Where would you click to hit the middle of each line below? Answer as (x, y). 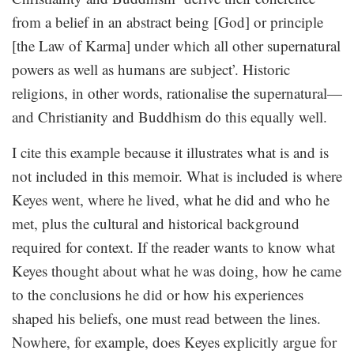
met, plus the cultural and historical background (156, 224)
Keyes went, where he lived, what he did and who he (171, 200)
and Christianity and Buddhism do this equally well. (169, 117)
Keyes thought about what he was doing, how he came (177, 271)
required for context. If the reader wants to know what (173, 247)
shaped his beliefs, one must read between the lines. (166, 318)
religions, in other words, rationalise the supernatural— (177, 93)
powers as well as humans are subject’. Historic (151, 70)
